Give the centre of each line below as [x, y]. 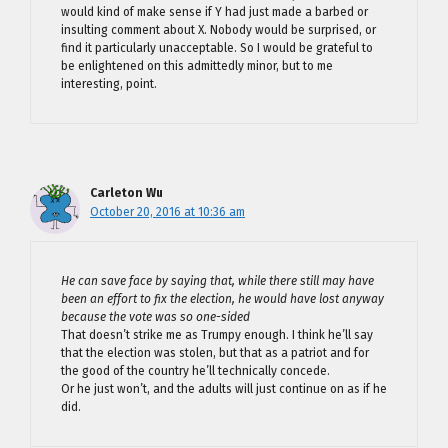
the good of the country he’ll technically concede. [195, 371]
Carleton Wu [126, 193]
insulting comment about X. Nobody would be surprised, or [218, 30]
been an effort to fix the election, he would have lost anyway [222, 299]
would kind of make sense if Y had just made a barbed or [214, 12]
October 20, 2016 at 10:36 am [167, 212]
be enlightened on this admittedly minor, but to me [197, 66]
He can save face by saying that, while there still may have [217, 281]
